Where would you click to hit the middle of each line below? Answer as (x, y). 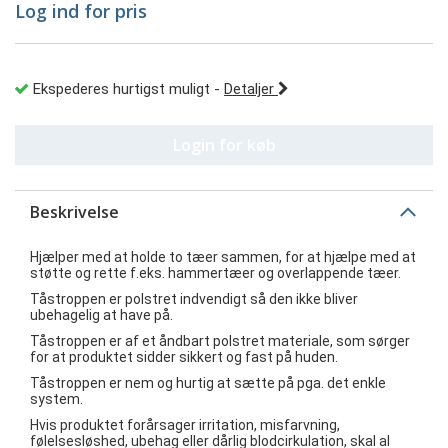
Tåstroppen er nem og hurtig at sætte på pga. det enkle (208, 383)
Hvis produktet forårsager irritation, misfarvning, (185, 425)
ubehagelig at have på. (101, 315)
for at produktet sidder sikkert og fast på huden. (184, 357)
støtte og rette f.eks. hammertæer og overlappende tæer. (215, 273)
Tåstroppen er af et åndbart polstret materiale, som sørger (220, 341)
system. (56, 399)
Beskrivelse (74, 212)
